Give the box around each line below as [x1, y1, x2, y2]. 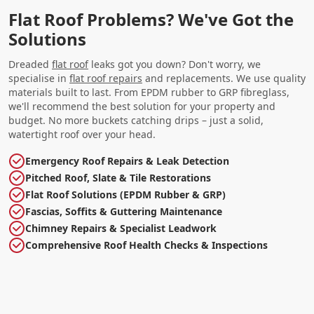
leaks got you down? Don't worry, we [88, 57, 261, 71]
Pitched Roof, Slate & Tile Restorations [25, 170, 211, 184]
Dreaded [8, 57, 52, 71]
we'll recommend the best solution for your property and [8, 99, 275, 113]
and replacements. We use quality [142, 71, 306, 85]
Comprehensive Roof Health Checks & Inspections [25, 238, 268, 252]
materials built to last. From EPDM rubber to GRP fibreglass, [8, 85, 289, 99]
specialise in [8, 71, 69, 85]
